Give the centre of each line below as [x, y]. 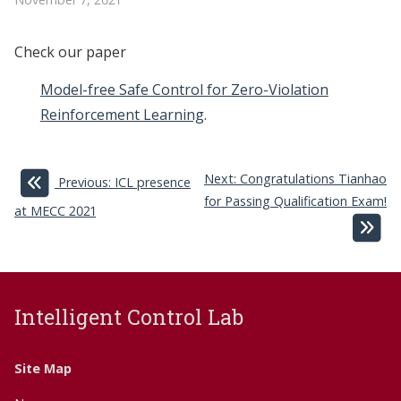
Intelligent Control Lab [129, 316]
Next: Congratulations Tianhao [295, 179]
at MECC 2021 [55, 211]
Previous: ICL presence [124, 183]
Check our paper [70, 52]
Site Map [43, 368]
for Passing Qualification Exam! [295, 201]
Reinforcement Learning [122, 115]
